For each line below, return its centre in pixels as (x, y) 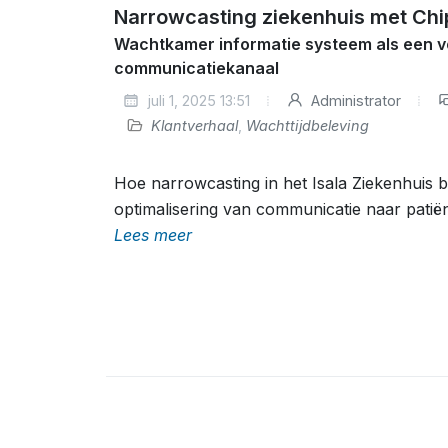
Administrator (354, 100)
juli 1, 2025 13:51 (196, 100)
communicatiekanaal (196, 68)
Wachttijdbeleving (307, 125)
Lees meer (153, 235)
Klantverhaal (194, 125)
